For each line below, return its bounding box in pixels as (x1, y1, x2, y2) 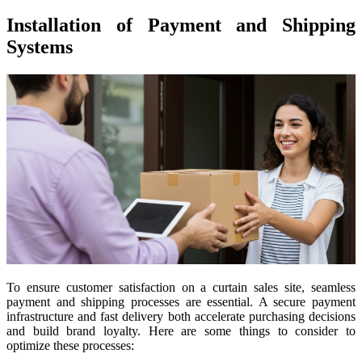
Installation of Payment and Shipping (6, 14, 356, 36)
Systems (6, 36, 73, 57)
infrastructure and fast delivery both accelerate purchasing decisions (6, 309, 356, 324)
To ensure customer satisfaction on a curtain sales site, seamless (6, 280, 356, 295)
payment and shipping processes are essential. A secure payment (6, 295, 356, 309)
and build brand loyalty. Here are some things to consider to (6, 324, 356, 339)
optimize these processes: (6, 339, 134, 353)
